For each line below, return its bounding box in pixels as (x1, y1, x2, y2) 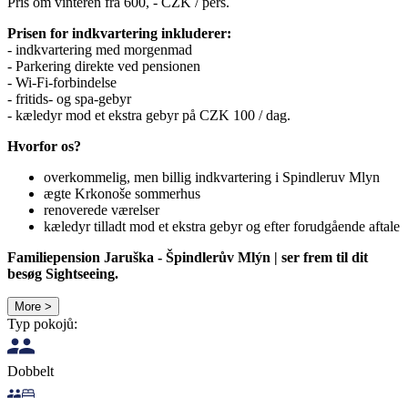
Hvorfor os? (7, 138, 81, 154)
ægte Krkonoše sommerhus (44, 185, 200, 201)
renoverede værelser (44, 201, 159, 218)
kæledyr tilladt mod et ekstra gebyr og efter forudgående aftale (44, 218, 400, 234)
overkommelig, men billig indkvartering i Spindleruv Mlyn (44, 168, 380, 185)
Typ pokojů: (7, 315, 77, 331)
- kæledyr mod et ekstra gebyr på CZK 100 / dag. (7, 107, 291, 123)
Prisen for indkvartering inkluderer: (7, 25, 231, 41)
